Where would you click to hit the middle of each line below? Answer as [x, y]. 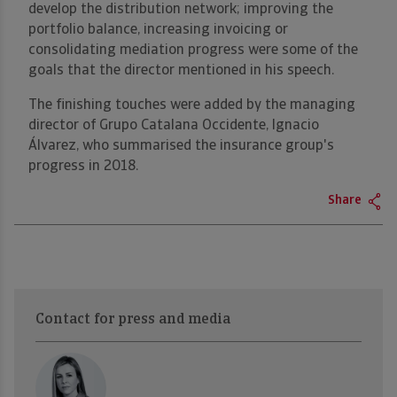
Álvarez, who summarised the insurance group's [181, 147]
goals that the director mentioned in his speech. [181, 71]
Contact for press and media [133, 320]
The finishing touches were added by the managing [192, 106]
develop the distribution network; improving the [181, 10]
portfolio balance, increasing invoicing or [158, 31]
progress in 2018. [83, 167]
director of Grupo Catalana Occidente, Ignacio [174, 126]
